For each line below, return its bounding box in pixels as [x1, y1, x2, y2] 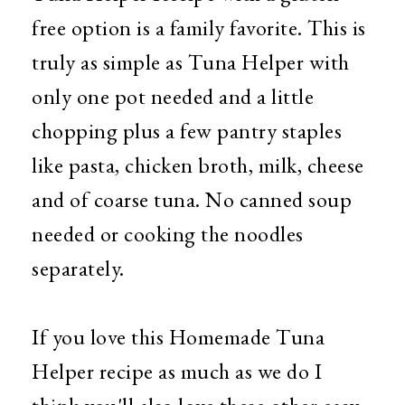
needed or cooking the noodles [32, 220, 304, 248]
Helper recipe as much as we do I [32, 357, 322, 385]
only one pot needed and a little [32, 82, 314, 110]
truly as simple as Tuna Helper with [32, 48, 350, 76]
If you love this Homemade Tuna [32, 323, 325, 351]
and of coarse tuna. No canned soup [32, 185, 352, 213]
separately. [32, 254, 125, 282]
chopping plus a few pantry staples [32, 117, 342, 145]
